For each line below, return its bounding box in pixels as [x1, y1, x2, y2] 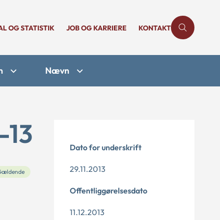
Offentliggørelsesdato [70, 186, 147, 195]
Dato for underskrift [70, 142, 141, 152]
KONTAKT [138, 24, 171, 32]
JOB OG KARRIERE [66, 24, 127, 32]
